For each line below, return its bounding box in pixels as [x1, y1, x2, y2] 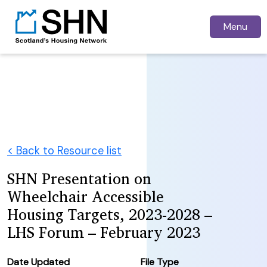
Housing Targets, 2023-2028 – [7, 201, 212, 226]
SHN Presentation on [7, 166, 151, 191]
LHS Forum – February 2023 [7, 219, 200, 244]
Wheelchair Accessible [7, 184, 164, 209]
